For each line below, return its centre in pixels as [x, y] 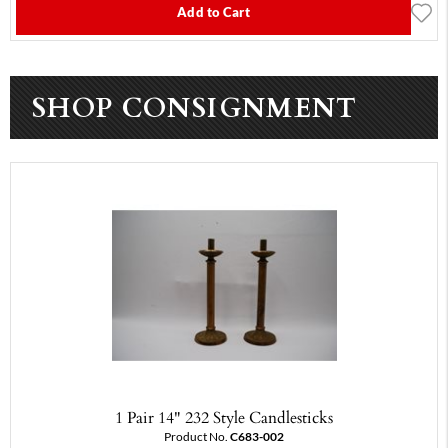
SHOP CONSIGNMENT [195, 106]
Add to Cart [213, 12]
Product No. [197, 437]
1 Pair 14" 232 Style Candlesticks [224, 417]
